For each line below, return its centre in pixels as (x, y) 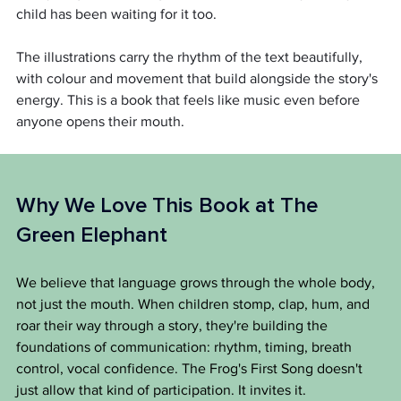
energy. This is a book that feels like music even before (190, 100)
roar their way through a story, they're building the (174, 326)
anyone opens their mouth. (100, 122)
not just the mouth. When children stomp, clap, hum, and (195, 304)
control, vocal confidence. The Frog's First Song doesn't (191, 369)
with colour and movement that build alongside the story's (199, 79)
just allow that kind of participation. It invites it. (161, 390)
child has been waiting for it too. (116, 14)
